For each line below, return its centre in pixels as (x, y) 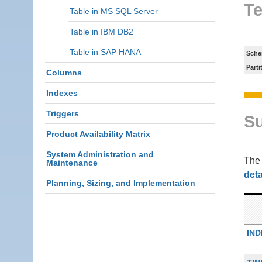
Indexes (62, 93)
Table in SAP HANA (105, 52)
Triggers (63, 113)
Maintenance (72, 163)
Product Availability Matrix (98, 134)
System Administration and (100, 154)
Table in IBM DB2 (101, 32)
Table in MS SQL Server (114, 11)
